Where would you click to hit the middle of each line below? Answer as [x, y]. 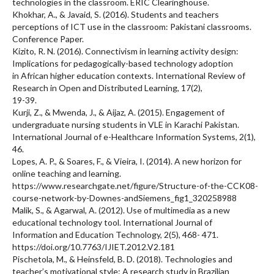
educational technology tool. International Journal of [112, 222]
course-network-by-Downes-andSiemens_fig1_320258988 [124, 198]
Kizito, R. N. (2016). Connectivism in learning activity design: [125, 51]
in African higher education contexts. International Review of [129, 75]
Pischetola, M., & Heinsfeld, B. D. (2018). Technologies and [122, 259]
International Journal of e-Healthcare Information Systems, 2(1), [134, 136]
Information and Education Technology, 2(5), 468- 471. [115, 234]
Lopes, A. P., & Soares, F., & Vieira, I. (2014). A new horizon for [127, 161]
